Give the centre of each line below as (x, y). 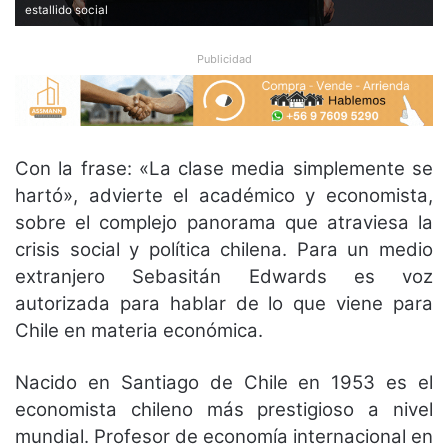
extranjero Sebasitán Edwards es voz (224, 277)
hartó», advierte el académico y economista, (224, 196)
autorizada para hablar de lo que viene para (224, 304)
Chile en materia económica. (139, 331)
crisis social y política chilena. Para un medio (224, 250)
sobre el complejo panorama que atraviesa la (224, 223)
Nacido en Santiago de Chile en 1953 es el (224, 383)
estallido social (66, 9)
